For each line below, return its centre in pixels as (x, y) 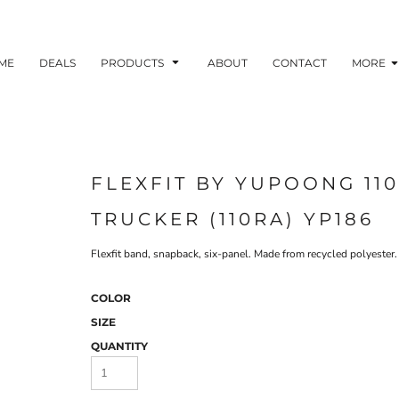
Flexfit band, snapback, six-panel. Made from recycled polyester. (244, 254)
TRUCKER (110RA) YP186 (232, 219)
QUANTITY (119, 346)
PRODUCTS (134, 62)
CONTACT (300, 62)
